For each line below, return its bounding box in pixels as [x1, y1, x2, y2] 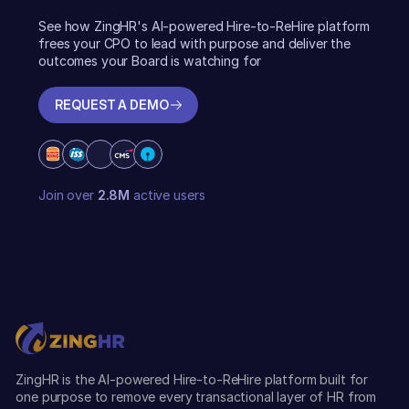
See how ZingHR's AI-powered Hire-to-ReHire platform [38, 18, 370, 35]
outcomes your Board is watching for [38, 53, 262, 69]
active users [130, 186, 205, 203]
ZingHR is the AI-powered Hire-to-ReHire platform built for [16, 372, 369, 388]
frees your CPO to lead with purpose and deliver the [38, 36, 351, 52]
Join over [38, 186, 98, 203]
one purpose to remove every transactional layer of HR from [16, 389, 377, 405]
